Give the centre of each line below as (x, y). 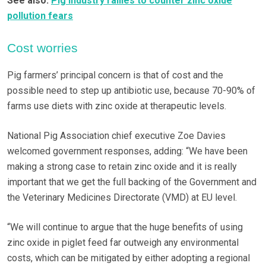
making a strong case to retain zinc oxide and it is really (122, 167)
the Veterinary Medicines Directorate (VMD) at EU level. (122, 198)
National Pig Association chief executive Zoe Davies (116, 136)
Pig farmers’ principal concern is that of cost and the (115, 75)
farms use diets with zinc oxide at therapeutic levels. (118, 106)
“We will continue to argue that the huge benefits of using (125, 227)
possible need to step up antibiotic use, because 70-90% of (131, 91)
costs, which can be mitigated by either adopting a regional (129, 258)
